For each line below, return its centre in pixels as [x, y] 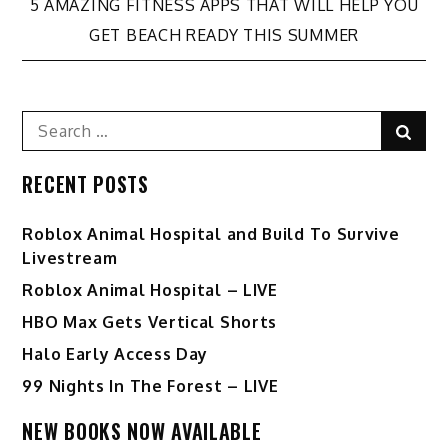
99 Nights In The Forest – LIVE [150, 386]
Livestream [70, 258]
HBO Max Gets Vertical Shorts [150, 322]
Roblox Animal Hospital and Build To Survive [211, 234]
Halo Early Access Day [115, 354]
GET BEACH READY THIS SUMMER [224, 35]
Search [48, 122]
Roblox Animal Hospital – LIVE [150, 290]
